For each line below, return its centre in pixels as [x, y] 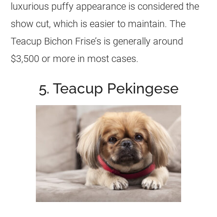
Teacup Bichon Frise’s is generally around [97, 41]
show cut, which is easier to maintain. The [98, 23]
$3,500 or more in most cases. [75, 58]
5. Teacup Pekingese [108, 88]
